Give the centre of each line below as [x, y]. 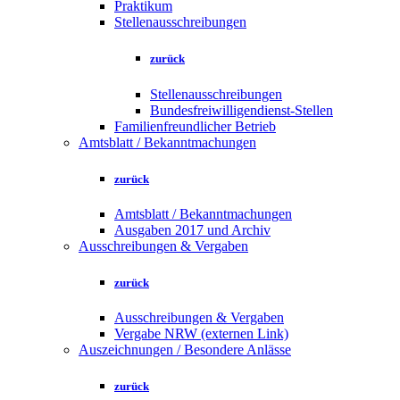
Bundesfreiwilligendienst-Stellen [242, 110]
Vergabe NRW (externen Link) [201, 334]
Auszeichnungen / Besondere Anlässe [185, 350]
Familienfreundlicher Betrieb [195, 126]
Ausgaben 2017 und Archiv [192, 229]
